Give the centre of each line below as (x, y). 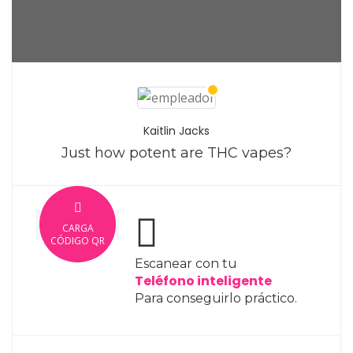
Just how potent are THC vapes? (176, 153)
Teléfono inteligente (203, 281)
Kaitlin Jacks (176, 131)
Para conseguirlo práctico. (216, 298)
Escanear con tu (186, 264)
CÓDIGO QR (78, 240)
